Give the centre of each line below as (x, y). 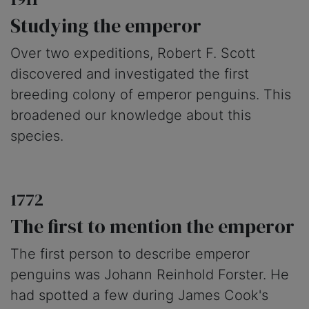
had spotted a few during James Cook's (139, 295)
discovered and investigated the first (130, 74)
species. (37, 136)
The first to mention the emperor (152, 226)
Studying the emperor (106, 26)
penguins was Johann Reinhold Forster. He (150, 275)
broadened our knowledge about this (131, 115)
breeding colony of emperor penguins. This (151, 94)
